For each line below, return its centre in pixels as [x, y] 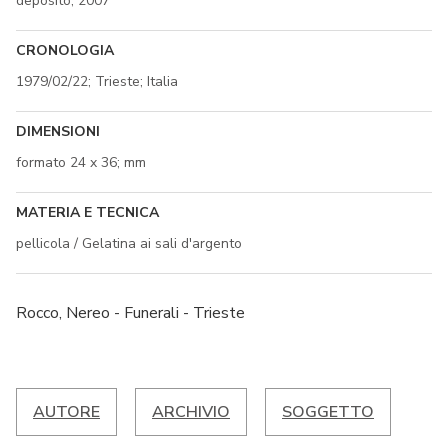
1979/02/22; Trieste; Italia [97, 81]
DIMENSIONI [58, 131]
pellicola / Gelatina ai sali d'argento [129, 243]
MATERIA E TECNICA [87, 212]
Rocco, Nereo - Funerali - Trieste [130, 312]
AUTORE [66, 411]
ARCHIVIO [191, 411]
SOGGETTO [328, 411]
